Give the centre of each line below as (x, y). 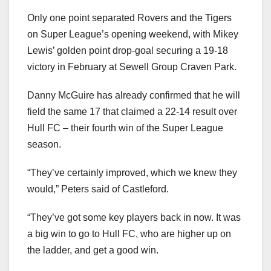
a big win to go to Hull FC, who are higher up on (129, 233)
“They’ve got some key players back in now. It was (134, 217)
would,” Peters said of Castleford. (98, 189)
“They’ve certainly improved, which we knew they (132, 172)
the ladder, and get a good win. (93, 250)
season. (44, 144)
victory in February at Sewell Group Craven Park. (132, 67)
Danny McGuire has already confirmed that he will (134, 95)
